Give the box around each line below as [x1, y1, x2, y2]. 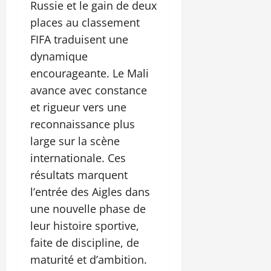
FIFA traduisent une [30, 31, 128, 47]
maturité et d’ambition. [30, 252, 147, 267]
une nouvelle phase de [30, 201, 146, 216]
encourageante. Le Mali [30, 65, 149, 80]
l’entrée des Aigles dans [30, 184, 150, 199]
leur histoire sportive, [30, 218, 139, 233]
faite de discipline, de [30, 235, 139, 250]
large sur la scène [30, 133, 120, 148]
